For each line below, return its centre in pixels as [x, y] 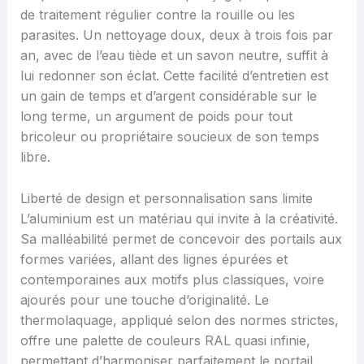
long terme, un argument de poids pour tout [156, 117]
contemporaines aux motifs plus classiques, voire [172, 279]
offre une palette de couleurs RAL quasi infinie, [165, 340]
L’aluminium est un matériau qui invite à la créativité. [179, 218]
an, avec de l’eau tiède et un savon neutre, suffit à [174, 56]
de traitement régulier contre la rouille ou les [157, 15]
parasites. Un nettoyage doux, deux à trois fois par [176, 35]
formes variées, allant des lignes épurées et [154, 259]
